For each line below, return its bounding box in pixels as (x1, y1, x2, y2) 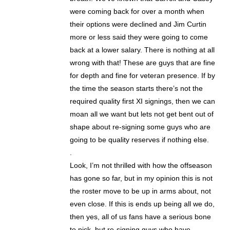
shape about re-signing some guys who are (70, 123, 211, 131)
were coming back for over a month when (70, 7, 205, 16)
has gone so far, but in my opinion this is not (70, 174, 213, 183)
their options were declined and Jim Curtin (70, 20, 207, 29)
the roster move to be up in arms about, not (70, 187, 212, 196)
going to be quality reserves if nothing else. (70, 136, 209, 144)
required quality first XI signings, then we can (70, 97, 216, 106)
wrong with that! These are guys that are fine (70, 59, 216, 67)
